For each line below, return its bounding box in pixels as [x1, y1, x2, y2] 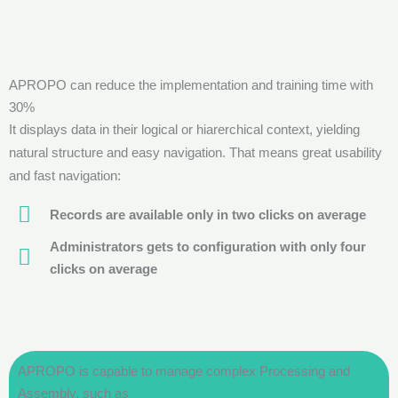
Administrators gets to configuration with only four [50, 238, 367, 254]
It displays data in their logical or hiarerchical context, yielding [9, 121, 360, 137]
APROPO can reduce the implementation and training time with [9, 76, 373, 92]
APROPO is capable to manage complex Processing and [18, 362, 350, 378]
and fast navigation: [9, 167, 121, 183]
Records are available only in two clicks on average [50, 206, 367, 222]
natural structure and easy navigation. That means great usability [9, 144, 382, 160]
